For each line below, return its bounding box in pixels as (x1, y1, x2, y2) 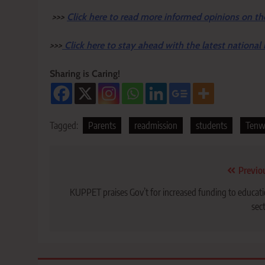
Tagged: (50, 119, 80, 131)
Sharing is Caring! (50, 67, 120, 79)
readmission (134, 119, 177, 131)
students (196, 119, 227, 131)
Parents (88, 119, 116, 131)
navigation (61, 185, 125, 203)
